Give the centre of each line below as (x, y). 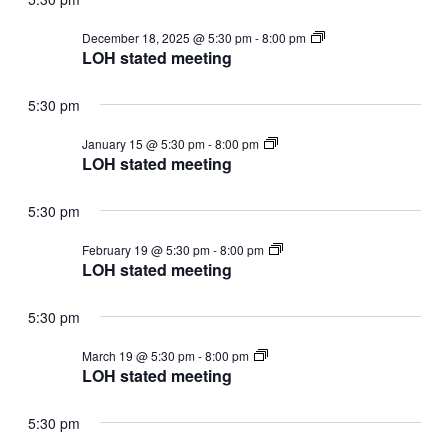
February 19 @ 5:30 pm (145, 249)
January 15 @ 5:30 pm (143, 143)
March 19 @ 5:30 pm (138, 355)
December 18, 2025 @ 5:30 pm (166, 37)
